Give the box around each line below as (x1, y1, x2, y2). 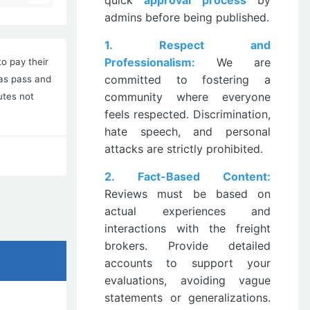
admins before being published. (104, 10, 269, 24)
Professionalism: (104, 55, 195, 69)
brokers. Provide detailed (104, 239, 271, 253)
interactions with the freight (104, 221, 271, 235)
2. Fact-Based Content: (104, 170, 271, 183)
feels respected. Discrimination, (104, 107, 271, 121)
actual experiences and (104, 204, 271, 218)
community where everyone (104, 90, 271, 104)
